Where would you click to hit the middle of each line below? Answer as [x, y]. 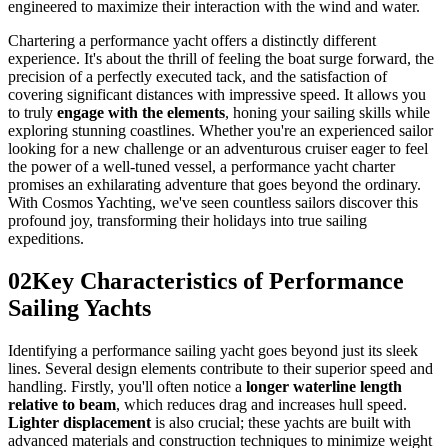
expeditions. [46, 238]
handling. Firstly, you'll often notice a [127, 386]
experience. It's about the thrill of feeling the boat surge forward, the [221, 58]
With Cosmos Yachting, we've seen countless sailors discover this [213, 202]
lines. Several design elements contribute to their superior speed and [220, 368]
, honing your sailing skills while [327, 112]
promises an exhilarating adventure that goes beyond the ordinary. [214, 184]
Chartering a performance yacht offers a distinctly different [192, 40]
